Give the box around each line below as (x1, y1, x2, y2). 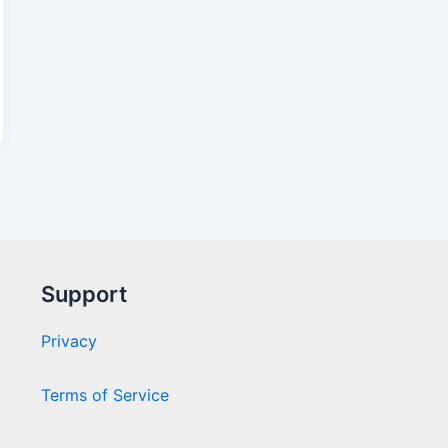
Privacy (40, 331, 97, 352)
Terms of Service (40, 385, 169, 406)
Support (40, 281, 127, 308)
